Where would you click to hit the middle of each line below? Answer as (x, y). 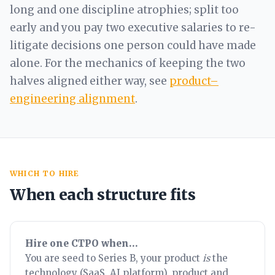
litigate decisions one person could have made (133, 45)
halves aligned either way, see (90, 81)
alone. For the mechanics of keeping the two (128, 63)
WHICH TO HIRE (45, 173)
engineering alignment (72, 99)
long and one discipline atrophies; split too (124, 10)
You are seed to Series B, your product (114, 258)
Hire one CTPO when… (82, 243)
